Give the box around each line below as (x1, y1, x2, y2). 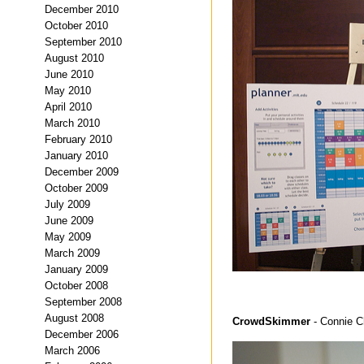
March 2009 (45, 246, 100, 259)
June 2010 (45, 67, 93, 80)
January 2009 (45, 262, 108, 275)
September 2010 (45, 35, 122, 48)
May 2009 (45, 230, 91, 243)
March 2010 (45, 116, 100, 129)
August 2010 (45, 51, 104, 64)
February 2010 (45, 132, 112, 145)
